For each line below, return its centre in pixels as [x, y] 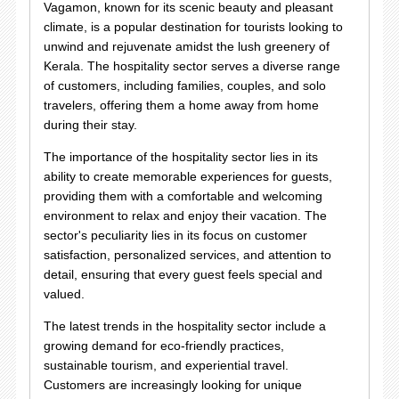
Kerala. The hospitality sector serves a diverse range [191, 66]
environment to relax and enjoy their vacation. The [185, 216]
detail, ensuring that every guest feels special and [183, 274]
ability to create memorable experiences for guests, [187, 176]
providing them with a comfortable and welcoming [183, 196]
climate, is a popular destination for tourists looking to [193, 27]
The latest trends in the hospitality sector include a [184, 326]
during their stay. [90, 125]
